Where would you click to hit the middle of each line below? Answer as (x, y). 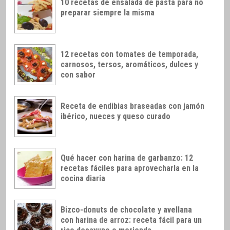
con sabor (78, 75)
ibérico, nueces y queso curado (116, 116)
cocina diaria (83, 178)
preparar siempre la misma (108, 13)
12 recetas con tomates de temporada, (129, 54)
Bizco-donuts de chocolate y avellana (126, 209)
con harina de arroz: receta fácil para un (131, 220)
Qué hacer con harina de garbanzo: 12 (127, 158)
